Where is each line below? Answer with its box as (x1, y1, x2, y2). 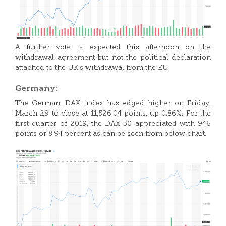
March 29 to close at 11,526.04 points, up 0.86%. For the (15, 110, 211, 118)
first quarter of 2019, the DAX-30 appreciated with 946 (15, 120, 211, 128)
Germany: (15, 85, 58, 93)
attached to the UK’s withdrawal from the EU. (15, 64, 170, 72)
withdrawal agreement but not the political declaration (15, 54, 211, 62)
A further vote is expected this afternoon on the (15, 44, 211, 51)
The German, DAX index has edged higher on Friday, (15, 100, 211, 107)
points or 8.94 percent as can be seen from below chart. (15, 130, 206, 138)
